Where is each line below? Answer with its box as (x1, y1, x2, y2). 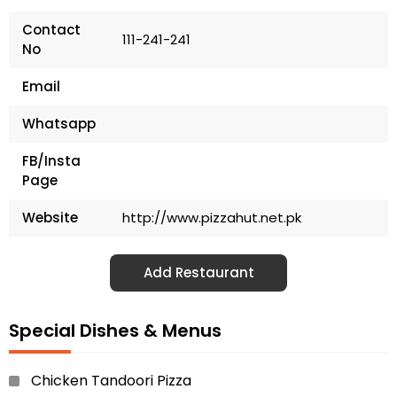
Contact (22, 20, 81, 40)
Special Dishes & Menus (9, 318, 222, 344)
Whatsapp (22, 114, 96, 134)
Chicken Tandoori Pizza (31, 370, 191, 392)
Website (22, 208, 78, 228)
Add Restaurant (143, 263, 254, 283)
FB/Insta (22, 152, 81, 171)
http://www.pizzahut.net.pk (122, 208, 301, 228)
